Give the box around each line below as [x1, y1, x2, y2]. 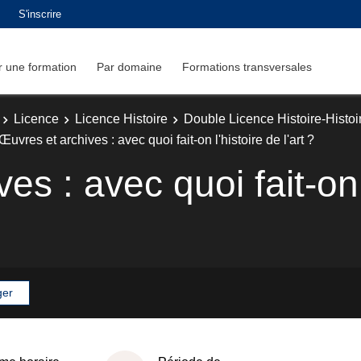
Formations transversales [182, 60, 312, 73]
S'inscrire [19, 7, 61, 20]
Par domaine [97, 60, 162, 73]
